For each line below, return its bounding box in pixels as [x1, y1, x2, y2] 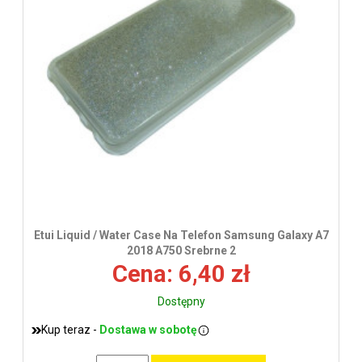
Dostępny [157, 295, 205, 309]
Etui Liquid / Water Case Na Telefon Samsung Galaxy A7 [33, 229, 329, 242]
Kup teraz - [41, 323, 99, 337]
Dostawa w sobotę [99, 323, 197, 337]
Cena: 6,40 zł [112, 260, 250, 288]
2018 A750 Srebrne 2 [126, 244, 236, 258]
